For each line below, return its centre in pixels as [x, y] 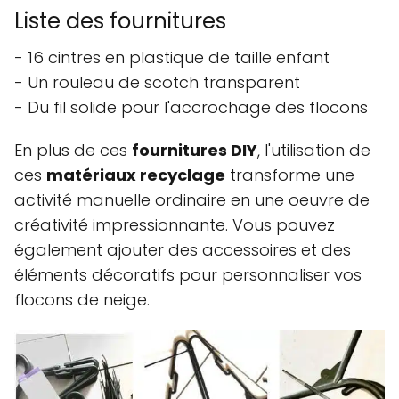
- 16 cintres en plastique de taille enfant [172, 57]
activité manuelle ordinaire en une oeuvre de [192, 199]
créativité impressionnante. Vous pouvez [175, 224]
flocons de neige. [82, 299]
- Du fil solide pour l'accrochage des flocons [191, 107]
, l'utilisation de [314, 150]
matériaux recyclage [136, 175]
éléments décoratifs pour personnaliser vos [188, 274]
